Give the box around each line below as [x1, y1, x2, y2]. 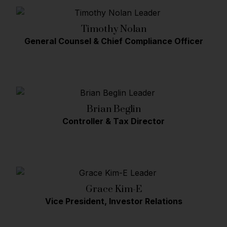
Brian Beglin [86, 96, 141, 121]
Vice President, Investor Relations [45, 196, 182, 207]
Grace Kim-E [85, 176, 142, 201]
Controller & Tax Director [62, 116, 165, 127]
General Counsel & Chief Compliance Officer [24, 36, 203, 47]
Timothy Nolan [81, 16, 146, 41]
